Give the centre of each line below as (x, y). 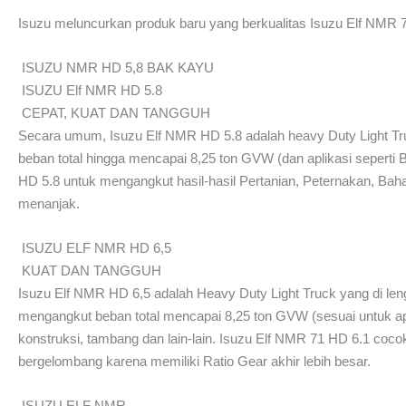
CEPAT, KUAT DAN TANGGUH (116, 113)
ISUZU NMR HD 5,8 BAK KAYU (117, 68)
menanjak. (49, 203)
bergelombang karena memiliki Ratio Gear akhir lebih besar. (194, 361)
